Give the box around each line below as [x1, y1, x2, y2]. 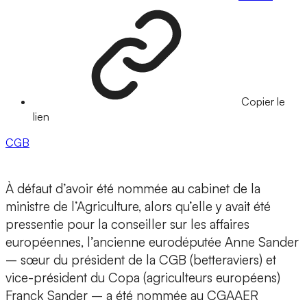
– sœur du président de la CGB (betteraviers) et [5, 251, 276, 269]
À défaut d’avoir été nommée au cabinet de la [5, 180, 260, 197]
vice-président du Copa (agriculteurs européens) [5, 269, 280, 286]
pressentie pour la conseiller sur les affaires [5, 216, 249, 233]
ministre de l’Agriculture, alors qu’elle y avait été [5, 198, 271, 215]
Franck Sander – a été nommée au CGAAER [5, 287, 258, 304]
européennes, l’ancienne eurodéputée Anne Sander [5, 234, 299, 251]
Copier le [241, 95, 285, 109]
